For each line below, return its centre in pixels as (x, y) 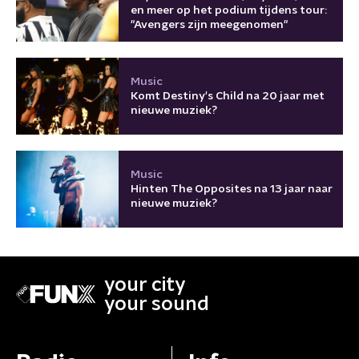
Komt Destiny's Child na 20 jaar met (228, 96)
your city (145, 285)
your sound (157, 304)
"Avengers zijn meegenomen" (209, 24)
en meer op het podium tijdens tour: (229, 10)
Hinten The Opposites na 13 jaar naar (232, 189)
